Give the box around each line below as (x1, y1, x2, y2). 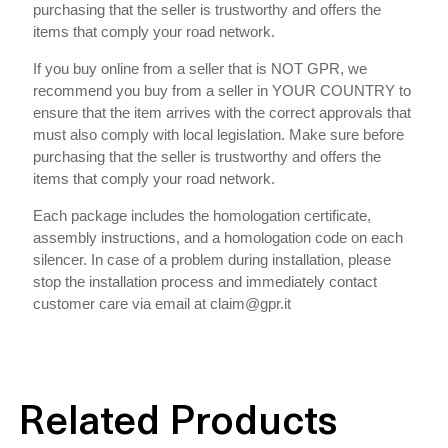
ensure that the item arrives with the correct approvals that (32, 104, 411, 122)
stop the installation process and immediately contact (32, 273, 377, 291)
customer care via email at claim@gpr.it (32, 295, 291, 313)
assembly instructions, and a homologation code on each (32, 229, 403, 247)
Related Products (17, 404, 338, 445)
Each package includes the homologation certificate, (32, 207, 371, 225)
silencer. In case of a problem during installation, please (32, 251, 391, 269)
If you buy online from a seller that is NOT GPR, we (32, 60, 367, 78)
